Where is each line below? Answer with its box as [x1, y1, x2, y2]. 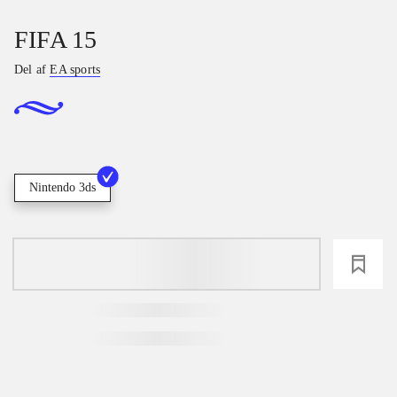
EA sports [50, 63, 101, 76]
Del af [14, 63, 51, 76]
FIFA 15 [14, 26, 97, 53]
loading [139, 254, 194, 275]
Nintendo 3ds [29, 181, 96, 195]
